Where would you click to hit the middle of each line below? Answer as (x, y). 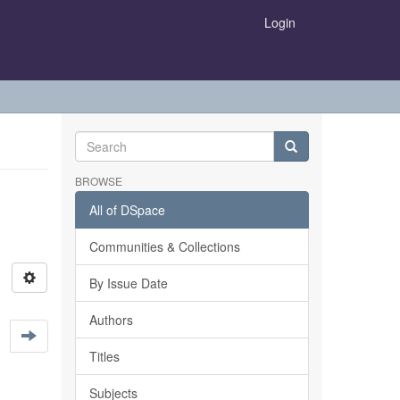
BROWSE (98, 181)
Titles (104, 356)
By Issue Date (128, 283)
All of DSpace (127, 210)
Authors (111, 320)
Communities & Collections (164, 246)
